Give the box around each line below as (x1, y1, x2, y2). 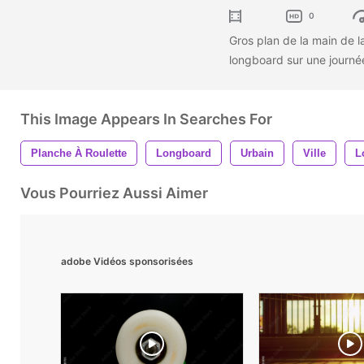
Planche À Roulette (31, 146, 127, 159)
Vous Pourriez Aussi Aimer (20, 184, 208, 201)
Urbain (240, 146, 274, 159)
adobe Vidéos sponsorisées (61, 254, 193, 267)
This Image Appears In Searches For (20, 110, 272, 128)
